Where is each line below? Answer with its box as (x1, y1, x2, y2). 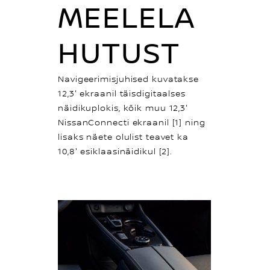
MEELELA (58, 1, 195, 36)
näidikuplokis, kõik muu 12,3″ (58, 103, 189, 113)
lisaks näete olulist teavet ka (58, 132, 189, 142)
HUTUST (58, 37, 180, 72)
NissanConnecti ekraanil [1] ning (58, 118, 206, 128)
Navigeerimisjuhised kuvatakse (58, 74, 199, 84)
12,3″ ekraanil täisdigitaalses (58, 89, 186, 99)
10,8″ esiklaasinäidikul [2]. (58, 146, 173, 157)
